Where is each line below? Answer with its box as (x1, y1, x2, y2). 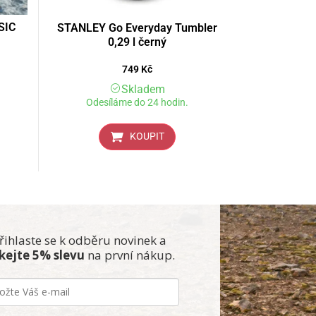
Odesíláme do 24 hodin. (86, 97, 188, 109)
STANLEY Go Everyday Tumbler (57, 21, 217, 35)
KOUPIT (130, 130, 164, 143)
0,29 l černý (108, 35, 166, 49)
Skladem (121, 83, 165, 97)
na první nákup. (85, 247, 175, 264)
